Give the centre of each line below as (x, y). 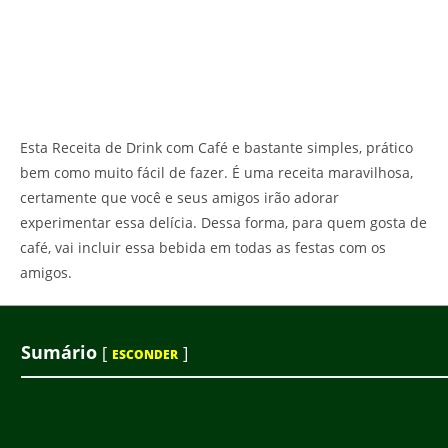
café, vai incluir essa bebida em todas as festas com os (203, 247)
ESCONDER (145, 354)
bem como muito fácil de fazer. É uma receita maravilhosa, (216, 172)
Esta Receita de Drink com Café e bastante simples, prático (216, 147)
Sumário (59, 351)
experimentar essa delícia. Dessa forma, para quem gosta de (223, 222)
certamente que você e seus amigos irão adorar (179, 197)
